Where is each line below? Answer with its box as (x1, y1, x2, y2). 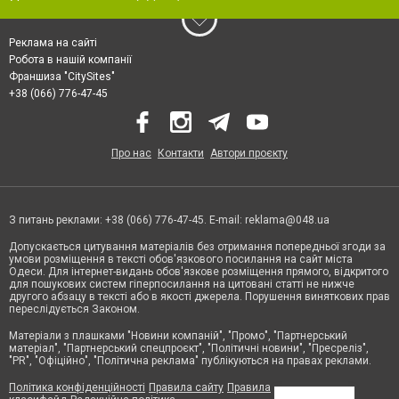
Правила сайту (149, 380, 224, 394)
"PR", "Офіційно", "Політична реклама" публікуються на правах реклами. (9, 354, 371, 367)
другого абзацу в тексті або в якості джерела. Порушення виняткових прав (9, 289, 390, 303)
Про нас (111, 146, 151, 159)
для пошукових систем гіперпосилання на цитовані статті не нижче (9, 277, 354, 290)
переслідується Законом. (9, 302, 140, 315)
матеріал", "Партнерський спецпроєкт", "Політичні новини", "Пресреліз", (9, 341, 369, 354)
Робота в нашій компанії (9, 53, 132, 66)
